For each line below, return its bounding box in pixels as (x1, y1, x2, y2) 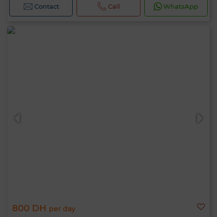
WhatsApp (163, 2, 199, 10)
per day (49, 204, 76, 213)
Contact (34, 2, 59, 10)
